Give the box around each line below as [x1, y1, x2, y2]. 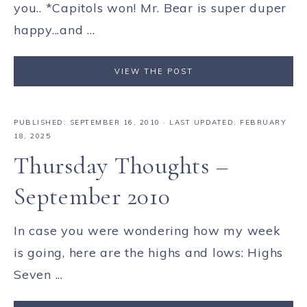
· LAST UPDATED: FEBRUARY [160, 117, 286, 127]
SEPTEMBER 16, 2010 [69, 117, 160, 127]
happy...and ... [14, 22, 95, 38]
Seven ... [14, 266, 63, 282]
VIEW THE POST [114, 66, 193, 77]
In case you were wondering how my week [14, 222, 281, 238]
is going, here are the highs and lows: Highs [14, 244, 283, 260]
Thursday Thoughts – [14, 150, 230, 180]
